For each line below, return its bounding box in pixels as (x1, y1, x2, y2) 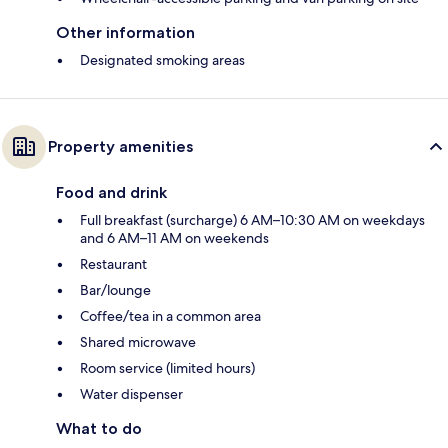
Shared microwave (80, 333, 196, 352)
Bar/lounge (80, 281, 151, 300)
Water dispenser (80, 385, 183, 404)
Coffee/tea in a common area (80, 307, 261, 326)
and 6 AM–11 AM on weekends (80, 229, 269, 248)
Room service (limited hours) (80, 359, 255, 378)
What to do (56, 419, 142, 439)
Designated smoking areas (80, 51, 245, 70)
